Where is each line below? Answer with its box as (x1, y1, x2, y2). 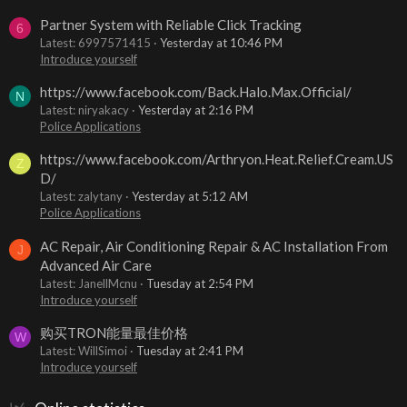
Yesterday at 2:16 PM (138, 103, 253, 118)
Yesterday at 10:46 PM (160, 35, 283, 50)
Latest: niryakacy (40, 103, 129, 118)
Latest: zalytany (40, 189, 123, 204)
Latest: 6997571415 (40, 35, 151, 50)
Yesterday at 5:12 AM (132, 189, 248, 204)
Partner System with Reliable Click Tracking (40, 15, 302, 33)
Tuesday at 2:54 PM (146, 275, 253, 291)
